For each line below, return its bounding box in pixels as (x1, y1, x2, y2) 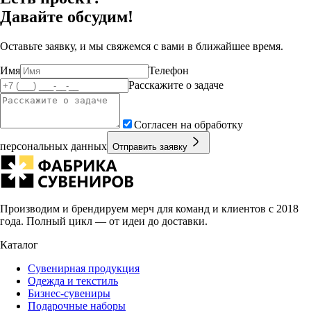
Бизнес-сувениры (28, 287, 110, 300)
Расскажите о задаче (128, 79, 224, 92)
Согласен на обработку (134, 119, 243, 131)
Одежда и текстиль (28, 275, 118, 287)
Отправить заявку (112, 142, 187, 153)
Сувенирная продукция (28, 262, 140, 275)
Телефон (149, 65, 189, 77)
